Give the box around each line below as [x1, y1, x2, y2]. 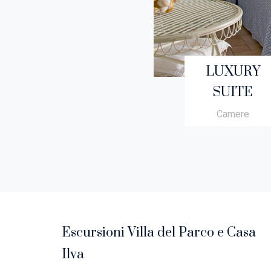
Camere [217, 108, 250, 120]
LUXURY [206, 63, 261, 80]
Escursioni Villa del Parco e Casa [62, 224, 256, 241]
